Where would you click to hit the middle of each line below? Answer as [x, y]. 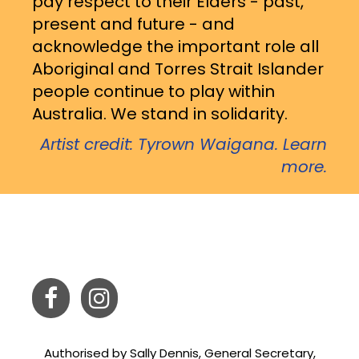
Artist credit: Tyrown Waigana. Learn [184, 144]
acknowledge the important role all [175, 46]
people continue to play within [153, 91]
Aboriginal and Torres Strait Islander [178, 69]
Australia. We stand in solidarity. [160, 113]
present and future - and [133, 24]
